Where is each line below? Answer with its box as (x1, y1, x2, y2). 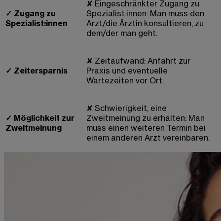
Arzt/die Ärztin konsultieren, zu (86, 18, 204, 29)
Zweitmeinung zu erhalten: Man (86, 113, 205, 123)
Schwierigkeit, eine (95, 103, 167, 113)
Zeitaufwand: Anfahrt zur (95, 56, 190, 66)
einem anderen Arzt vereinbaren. (86, 133, 210, 143)
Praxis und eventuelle (86, 66, 168, 76)
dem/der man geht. (86, 28, 157, 38)
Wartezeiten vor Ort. (86, 75, 164, 86)
